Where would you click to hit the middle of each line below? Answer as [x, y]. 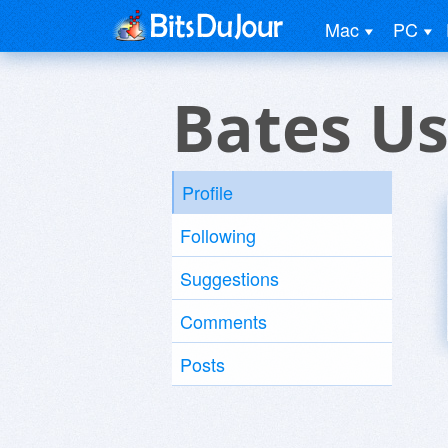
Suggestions [229, 278]
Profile [207, 192]
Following [218, 235]
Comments [223, 321]
